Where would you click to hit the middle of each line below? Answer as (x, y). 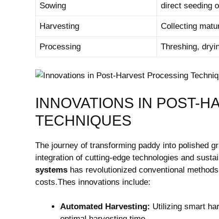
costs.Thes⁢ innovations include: (93, 182)
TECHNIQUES (83, 120)
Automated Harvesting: (105, 207)
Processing (60, 46)
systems (51, 170)
